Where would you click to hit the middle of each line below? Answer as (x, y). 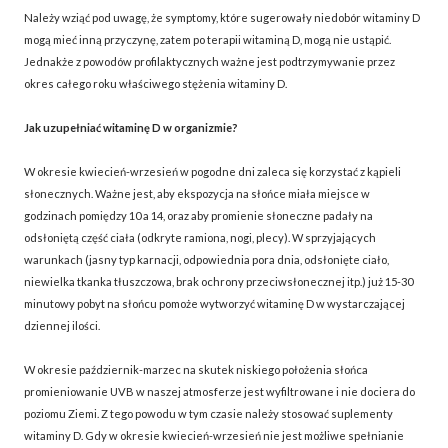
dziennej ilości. (62, 325)
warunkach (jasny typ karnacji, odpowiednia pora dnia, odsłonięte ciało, (206, 259)
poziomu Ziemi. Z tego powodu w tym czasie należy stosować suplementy (208, 413)
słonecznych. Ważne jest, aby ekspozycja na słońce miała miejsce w (197, 193)
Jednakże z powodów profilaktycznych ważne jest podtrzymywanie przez (209, 61)
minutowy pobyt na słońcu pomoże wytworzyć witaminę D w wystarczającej (214, 303)
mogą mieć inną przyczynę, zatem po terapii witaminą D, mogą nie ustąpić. (207, 39)
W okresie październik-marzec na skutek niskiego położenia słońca (196, 369)
